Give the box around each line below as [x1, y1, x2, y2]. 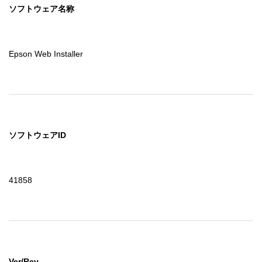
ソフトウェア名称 [9, 4, 74, 14]
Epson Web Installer [9, 49, 83, 59]
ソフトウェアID [9, 130, 66, 140]
